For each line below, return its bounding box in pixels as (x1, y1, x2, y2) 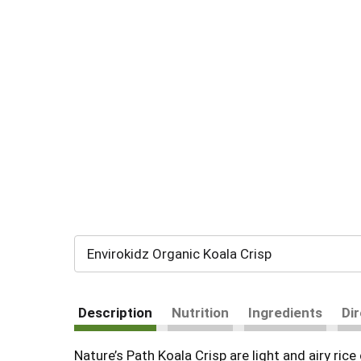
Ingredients (248, 305, 322, 321)
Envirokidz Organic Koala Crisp (87, 246, 272, 262)
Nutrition (172, 305, 229, 321)
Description (78, 305, 152, 321)
